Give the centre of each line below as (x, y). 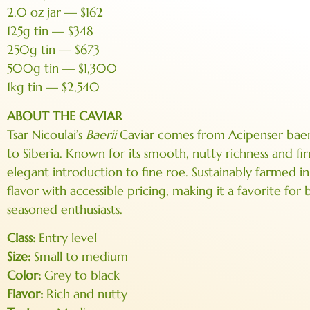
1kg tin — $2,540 (53, 87)
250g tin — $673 (53, 50)
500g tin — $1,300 (62, 69)
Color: (24, 275)
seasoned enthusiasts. (65, 209)
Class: (21, 238)
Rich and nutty (85, 294)
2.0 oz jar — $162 (55, 12)
